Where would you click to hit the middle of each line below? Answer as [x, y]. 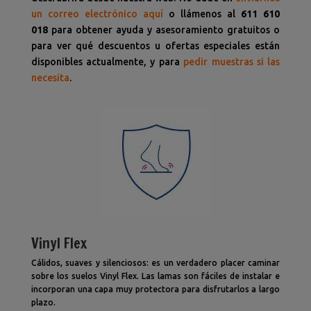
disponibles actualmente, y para [107, 61]
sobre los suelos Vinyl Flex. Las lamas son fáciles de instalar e [155, 276]
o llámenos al [202, 14]
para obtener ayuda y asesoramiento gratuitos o [164, 30]
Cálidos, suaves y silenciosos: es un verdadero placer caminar [155, 262]
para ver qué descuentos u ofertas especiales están [155, 45]
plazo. [43, 302]
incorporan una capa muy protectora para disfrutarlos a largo [155, 289]
